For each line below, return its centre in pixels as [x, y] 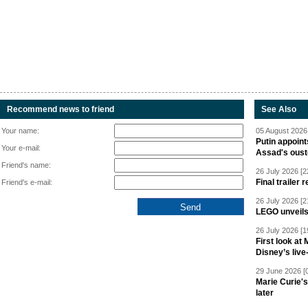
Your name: [20, 131]
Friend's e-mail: [27, 182]
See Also [279, 109]
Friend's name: [26, 165]
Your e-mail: [21, 148]
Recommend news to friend [60, 109]
